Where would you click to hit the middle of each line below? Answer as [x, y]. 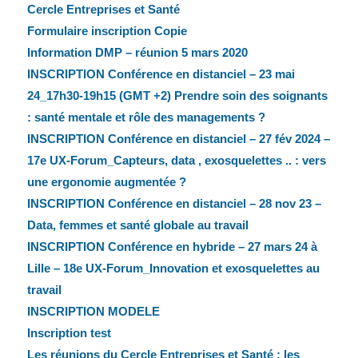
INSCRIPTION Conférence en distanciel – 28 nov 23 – [174, 204]
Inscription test [69, 333]
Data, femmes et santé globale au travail [137, 225]
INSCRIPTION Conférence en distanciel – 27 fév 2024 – [178, 139]
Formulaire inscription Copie [107, 31]
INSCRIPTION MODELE [93, 312]
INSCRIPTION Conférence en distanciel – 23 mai [161, 74]
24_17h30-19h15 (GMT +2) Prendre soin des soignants [177, 96]
